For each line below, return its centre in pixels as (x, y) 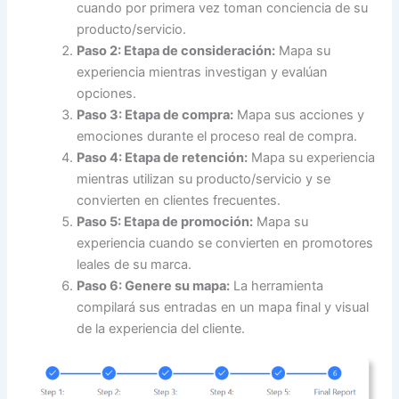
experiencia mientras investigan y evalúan (203, 72)
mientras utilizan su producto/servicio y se (204, 179)
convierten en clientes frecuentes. (179, 200)
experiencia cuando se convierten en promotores (225, 243)
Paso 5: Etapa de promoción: (165, 221)
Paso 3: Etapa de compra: (155, 114)
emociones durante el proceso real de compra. (217, 136)
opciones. (107, 93)
